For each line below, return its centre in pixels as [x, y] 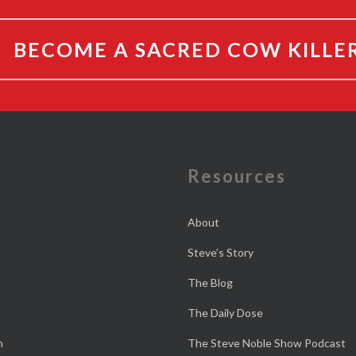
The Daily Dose [225, 313]
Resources [236, 176]
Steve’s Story [220, 252]
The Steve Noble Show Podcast [266, 343]
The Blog [210, 282]
